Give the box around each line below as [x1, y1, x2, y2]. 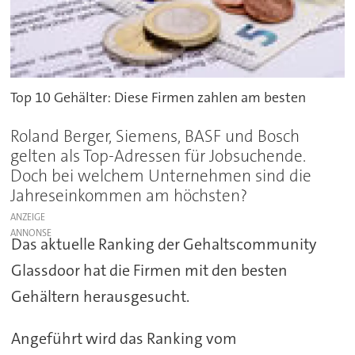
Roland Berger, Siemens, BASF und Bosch [10, 124, 300, 147]
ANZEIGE [10, 210, 46, 223]
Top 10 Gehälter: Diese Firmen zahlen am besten [10, 87, 307, 107]
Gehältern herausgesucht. [10, 285, 189, 307]
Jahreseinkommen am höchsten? [10, 184, 248, 207]
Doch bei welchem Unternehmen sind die [10, 164, 312, 187]
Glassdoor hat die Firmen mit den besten [10, 259, 288, 281]
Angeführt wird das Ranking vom [10, 327, 237, 349]
